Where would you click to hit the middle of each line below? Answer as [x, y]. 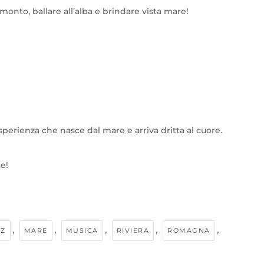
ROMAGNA [189, 231]
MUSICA [82, 231]
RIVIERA [133, 231]
